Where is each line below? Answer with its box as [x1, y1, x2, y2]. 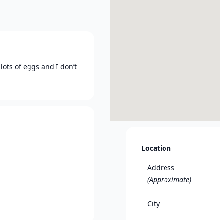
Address [147, 163, 174, 172]
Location [141, 143, 171, 153]
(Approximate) [147, 175, 191, 184]
